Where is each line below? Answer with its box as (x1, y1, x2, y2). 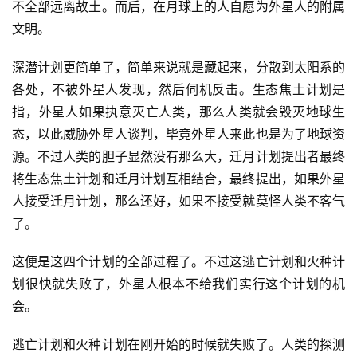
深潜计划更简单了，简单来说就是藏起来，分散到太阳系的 (12, 59, 345, 76)
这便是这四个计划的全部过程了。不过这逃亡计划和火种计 (12, 253, 345, 270)
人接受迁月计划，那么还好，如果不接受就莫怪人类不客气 (12, 193, 345, 210)
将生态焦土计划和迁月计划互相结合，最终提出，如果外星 (12, 171, 345, 187)
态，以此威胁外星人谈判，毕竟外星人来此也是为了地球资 (12, 126, 345, 143)
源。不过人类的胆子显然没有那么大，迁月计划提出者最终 (12, 148, 345, 165)
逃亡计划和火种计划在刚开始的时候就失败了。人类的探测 (12, 336, 345, 353)
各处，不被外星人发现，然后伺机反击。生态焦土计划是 (12, 81, 345, 98)
